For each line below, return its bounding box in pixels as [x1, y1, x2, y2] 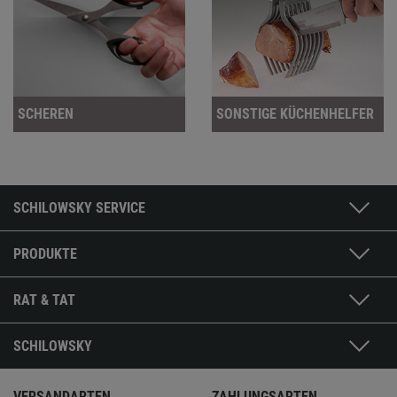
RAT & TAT [13, 292, 75, 308]
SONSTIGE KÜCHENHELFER [216, 105, 374, 122]
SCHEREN [18, 105, 74, 122]
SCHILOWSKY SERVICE [13, 199, 145, 216]
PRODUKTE [13, 245, 77, 262]
